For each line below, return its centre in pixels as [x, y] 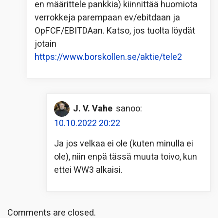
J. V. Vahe [93, 109]
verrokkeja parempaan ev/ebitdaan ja [107, 18]
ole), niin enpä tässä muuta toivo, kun [126, 157]
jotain [45, 44]
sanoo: [129, 109]
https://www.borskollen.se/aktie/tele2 [108, 57]
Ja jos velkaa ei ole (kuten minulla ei [124, 144]
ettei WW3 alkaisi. [88, 170]
